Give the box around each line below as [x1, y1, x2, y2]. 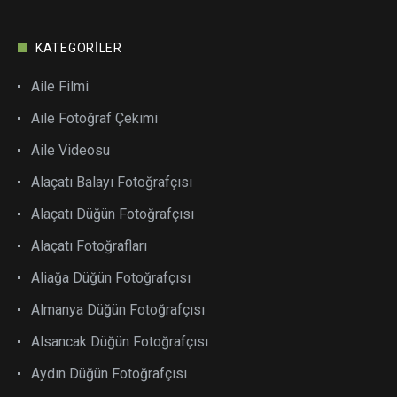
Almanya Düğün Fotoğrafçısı [31, 300, 205, 318]
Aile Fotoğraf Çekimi [31, 109, 158, 127]
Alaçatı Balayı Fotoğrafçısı [31, 173, 192, 191]
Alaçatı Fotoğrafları [31, 237, 147, 254]
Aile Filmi [31, 77, 89, 95]
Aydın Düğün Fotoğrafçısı [31, 364, 187, 382]
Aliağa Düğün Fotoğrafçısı [31, 269, 191, 286]
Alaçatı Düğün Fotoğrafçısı [31, 205, 194, 222]
